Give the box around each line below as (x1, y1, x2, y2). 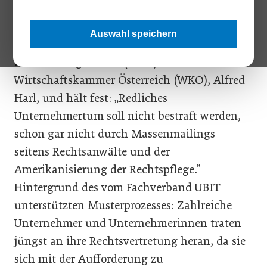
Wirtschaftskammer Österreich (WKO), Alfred (14, 73, 245, 87)
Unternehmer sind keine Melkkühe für (14, 2, 212, 15)
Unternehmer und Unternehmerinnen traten (14, 216, 241, 230)
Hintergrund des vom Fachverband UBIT (14, 181, 221, 194)
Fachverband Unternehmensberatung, (14, 38, 209, 51)
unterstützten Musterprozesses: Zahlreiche (14, 198, 232, 212)
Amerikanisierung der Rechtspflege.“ (14, 163, 201, 176)
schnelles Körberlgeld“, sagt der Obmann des (14, 20, 241, 33)
